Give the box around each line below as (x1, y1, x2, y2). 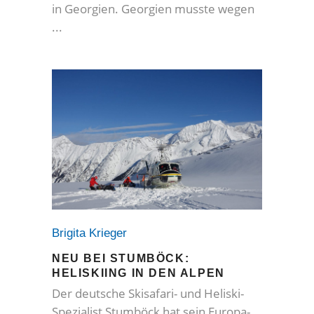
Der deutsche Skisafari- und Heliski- (52, 285, 244, 302)
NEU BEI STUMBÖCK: (52, 252, 190, 265)
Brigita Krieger (52, 226, 134, 240)
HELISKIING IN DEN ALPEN (52, 267, 225, 280)
